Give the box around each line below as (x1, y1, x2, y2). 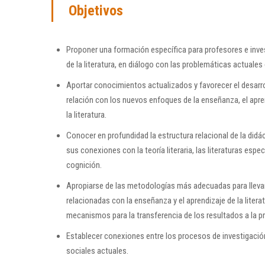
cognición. (66, 160, 102, 171)
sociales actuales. (66, 245, 128, 257)
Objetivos (69, 2, 123, 20)
